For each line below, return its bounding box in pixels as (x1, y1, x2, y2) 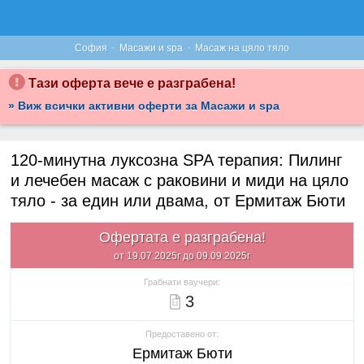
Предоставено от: (145, 329, 219, 339)
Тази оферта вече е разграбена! (25, 76, 236, 90)
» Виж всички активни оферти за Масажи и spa (8, 99, 279, 112)
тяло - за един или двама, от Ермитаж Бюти (11, 192, 345, 210)
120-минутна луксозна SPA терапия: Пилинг (11, 151, 342, 169)
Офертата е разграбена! (98, 229, 266, 245)
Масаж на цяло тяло (195, 41, 289, 54)
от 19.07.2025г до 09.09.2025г (114, 250, 250, 262)
